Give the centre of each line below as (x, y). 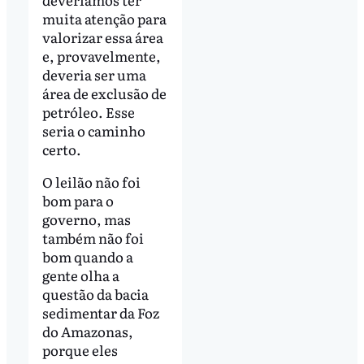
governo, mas (86, 219)
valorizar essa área (102, 37)
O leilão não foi (91, 181)
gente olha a (80, 275)
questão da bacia (95, 293)
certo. (61, 149)
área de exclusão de (104, 93)
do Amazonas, (87, 331)
